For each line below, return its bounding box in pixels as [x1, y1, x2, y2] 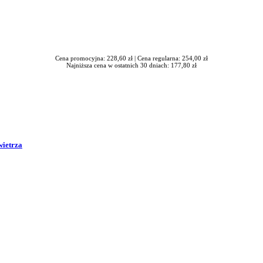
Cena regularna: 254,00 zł [137, 54, 208, 62]
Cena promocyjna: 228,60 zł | [55, 54, 137, 62]
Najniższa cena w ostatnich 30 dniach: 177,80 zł [66, 61, 197, 69]
